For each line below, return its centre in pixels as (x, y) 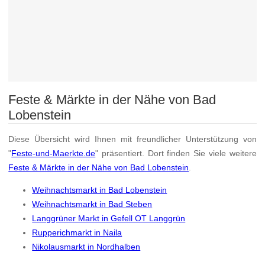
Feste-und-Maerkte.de (54, 153)
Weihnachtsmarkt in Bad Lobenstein (100, 190)
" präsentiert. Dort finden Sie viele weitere (176, 153)
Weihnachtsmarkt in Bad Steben (92, 204)
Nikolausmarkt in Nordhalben (86, 247)
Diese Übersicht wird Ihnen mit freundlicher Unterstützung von (132, 139)
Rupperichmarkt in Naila (77, 233)
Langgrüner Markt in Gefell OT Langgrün (109, 219)
